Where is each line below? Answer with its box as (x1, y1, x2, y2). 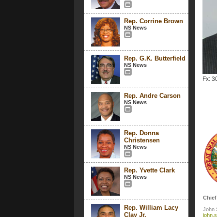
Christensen (124, 137, 160, 144)
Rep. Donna (124, 129, 159, 137)
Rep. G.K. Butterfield (124, 55, 186, 62)
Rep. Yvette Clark (124, 167, 175, 174)
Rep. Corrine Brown (124, 17, 183, 25)
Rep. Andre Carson (124, 92, 181, 99)
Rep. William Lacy (124, 204, 178, 211)
